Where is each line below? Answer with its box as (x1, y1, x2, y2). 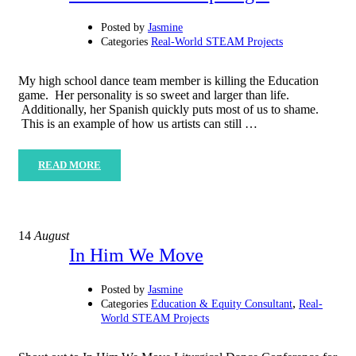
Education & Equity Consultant (151, 298, 292, 311)
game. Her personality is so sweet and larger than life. (18, 88, 289, 103)
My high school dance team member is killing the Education (18, 74, 319, 88)
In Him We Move (69, 245, 203, 266)
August (31, 229, 69, 243)
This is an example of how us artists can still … (18, 117, 257, 131)
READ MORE (38, 159, 101, 172)
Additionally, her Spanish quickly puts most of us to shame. (18, 103, 319, 117)
